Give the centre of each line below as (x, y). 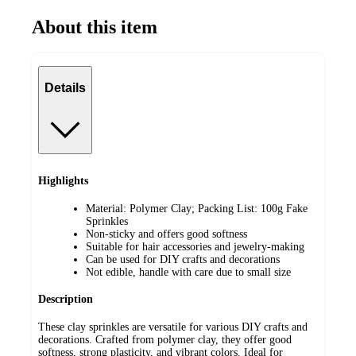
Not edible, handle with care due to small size (188, 272)
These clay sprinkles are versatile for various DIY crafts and (173, 327)
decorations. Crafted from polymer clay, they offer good (165, 340)
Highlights (63, 181)
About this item (95, 27)
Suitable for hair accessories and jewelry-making (195, 246)
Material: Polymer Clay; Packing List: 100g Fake (197, 208)
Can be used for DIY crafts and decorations (183, 259)
